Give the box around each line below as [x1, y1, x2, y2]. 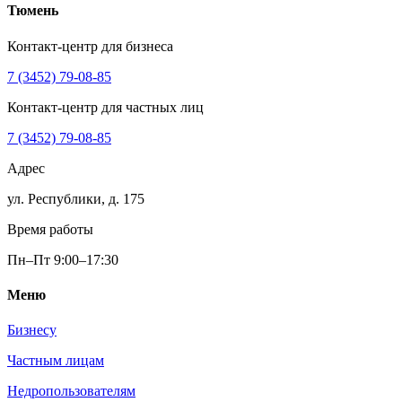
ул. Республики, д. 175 [7, 190, 144, 206]
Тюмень [7, 3, 58, 19]
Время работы [7, 221, 93, 237]
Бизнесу [7, 322, 57, 338]
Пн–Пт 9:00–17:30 [7, 251, 118, 267]
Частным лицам [7, 353, 104, 369]
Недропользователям [7, 383, 135, 399]
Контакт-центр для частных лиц [7, 99, 204, 115]
